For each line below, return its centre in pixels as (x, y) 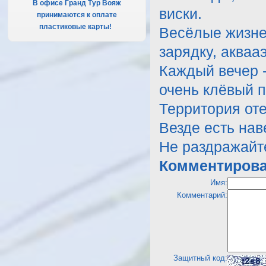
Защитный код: (201, 258)
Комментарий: (202, 195)
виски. (181, 14)
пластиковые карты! (76, 26)
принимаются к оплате (77, 15)
